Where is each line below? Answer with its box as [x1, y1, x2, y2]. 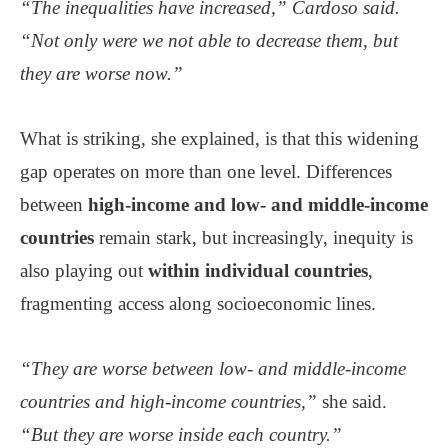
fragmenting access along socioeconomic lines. [20, 292, 376, 314]
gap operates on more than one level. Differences [20, 160, 392, 182]
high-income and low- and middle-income [88, 193, 428, 215]
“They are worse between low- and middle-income [20, 357, 406, 379]
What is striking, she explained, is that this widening [20, 127, 419, 149]
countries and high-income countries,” [20, 390, 317, 412]
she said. [317, 390, 387, 412]
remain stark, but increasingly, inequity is [94, 226, 413, 248]
